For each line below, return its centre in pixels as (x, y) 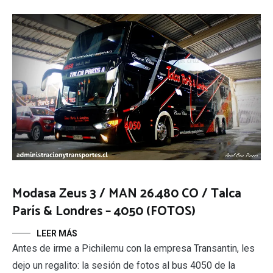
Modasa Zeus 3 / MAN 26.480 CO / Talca (127, 193)
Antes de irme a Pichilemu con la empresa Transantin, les (133, 248)
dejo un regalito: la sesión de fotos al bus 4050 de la (124, 265)
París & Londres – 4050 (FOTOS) (104, 211)
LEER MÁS (57, 233)
